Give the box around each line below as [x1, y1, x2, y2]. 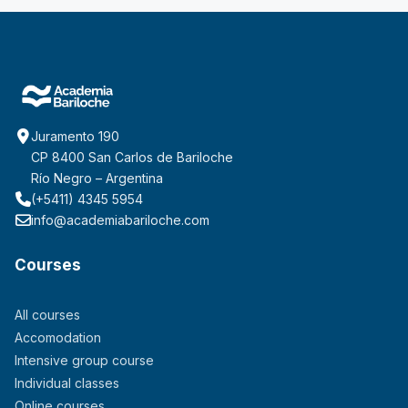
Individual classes [15, 374, 119, 391]
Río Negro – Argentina [31, 169, 163, 186]
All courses [15, 306, 80, 322]
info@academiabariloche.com [31, 211, 209, 228]
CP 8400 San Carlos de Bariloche [31, 148, 233, 165]
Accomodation [15, 329, 101, 345]
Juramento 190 [31, 127, 119, 144]
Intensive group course [15, 352, 154, 368]
